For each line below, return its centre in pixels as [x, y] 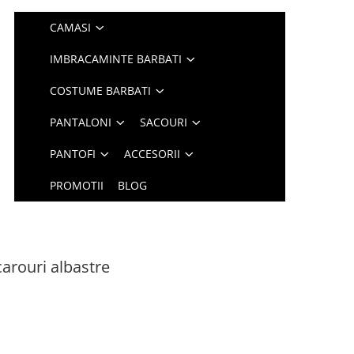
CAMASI [71, 27]
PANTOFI [73, 154]
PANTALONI [81, 122]
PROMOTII [77, 185]
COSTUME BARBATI [101, 90]
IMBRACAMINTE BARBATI [116, 59]
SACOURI [164, 122]
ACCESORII [153, 154]
